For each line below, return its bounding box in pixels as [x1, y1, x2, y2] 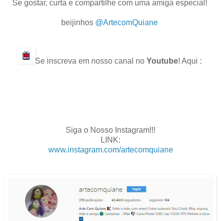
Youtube [147, 56, 178, 65]
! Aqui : [178, 56, 204, 65]
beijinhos [61, 18, 95, 27]
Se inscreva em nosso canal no [35, 56, 147, 65]
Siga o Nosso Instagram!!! [66, 125, 155, 134]
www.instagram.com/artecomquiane [48, 145, 173, 154]
